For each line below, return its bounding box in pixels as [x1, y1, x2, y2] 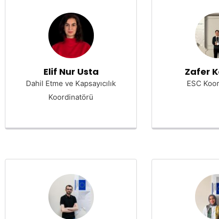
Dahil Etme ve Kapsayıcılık [26, 79, 116, 88]
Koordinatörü [48, 92, 93, 102]
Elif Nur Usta [43, 66, 99, 78]
